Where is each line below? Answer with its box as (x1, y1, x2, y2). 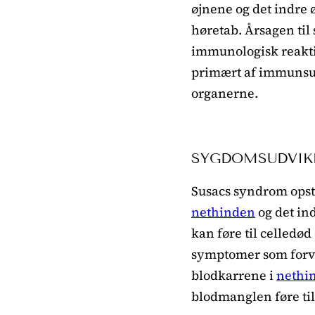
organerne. (191, 84, 258, 102)
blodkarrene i (191, 266, 276, 284)
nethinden (191, 202, 255, 221)
